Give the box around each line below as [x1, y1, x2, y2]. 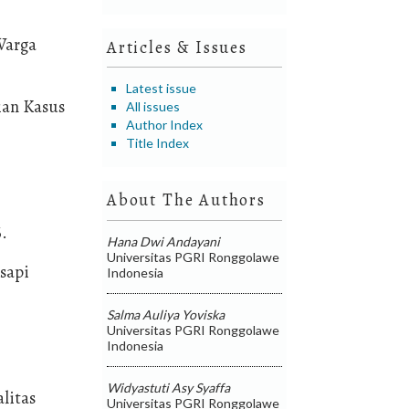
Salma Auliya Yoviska [107, 306, 225, 322]
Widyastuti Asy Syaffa [107, 379, 231, 395]
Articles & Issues [107, 36, 247, 58]
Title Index [126, 134, 190, 151]
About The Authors [107, 189, 266, 212]
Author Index [126, 116, 204, 132]
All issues [126, 98, 181, 114]
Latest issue [126, 79, 197, 96]
